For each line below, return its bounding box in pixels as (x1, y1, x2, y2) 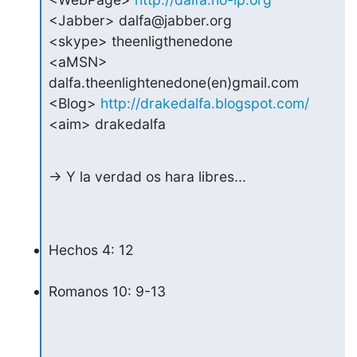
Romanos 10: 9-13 (48, 282, 166, 300)
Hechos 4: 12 (48, 241, 134, 258)
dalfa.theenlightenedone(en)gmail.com (48, 73, 299, 91)
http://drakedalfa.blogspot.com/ (100, 94, 309, 112)
